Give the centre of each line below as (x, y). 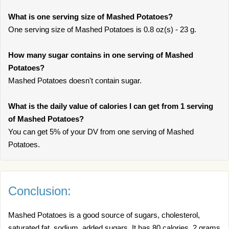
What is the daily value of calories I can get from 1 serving (111, 106)
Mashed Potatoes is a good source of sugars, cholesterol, (104, 215)
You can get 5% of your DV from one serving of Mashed (101, 132)
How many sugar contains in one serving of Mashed (101, 55)
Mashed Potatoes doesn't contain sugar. (75, 81)
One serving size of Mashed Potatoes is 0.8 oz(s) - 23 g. (102, 29)
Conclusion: (40, 191)
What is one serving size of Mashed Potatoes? (90, 17)
